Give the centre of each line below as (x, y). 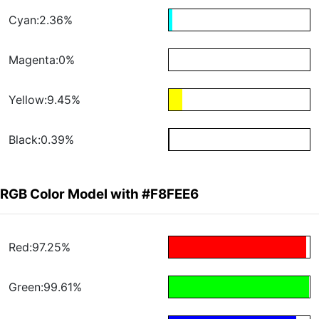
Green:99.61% (45, 287)
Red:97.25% (40, 247)
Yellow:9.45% (45, 100)
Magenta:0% (42, 60)
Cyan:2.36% (41, 20)
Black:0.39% (41, 140)
